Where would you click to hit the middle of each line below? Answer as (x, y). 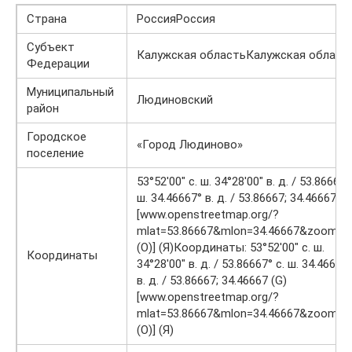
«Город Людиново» (190, 145)
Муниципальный (70, 92)
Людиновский (175, 100)
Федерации (58, 64)
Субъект (51, 47)
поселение (55, 153)
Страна (47, 19)
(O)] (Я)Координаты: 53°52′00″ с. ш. (231, 247)
